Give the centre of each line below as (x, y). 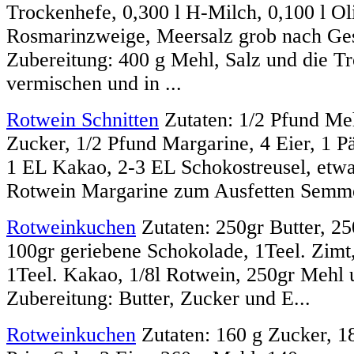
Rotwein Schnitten (83, 119)
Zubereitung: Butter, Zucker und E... (158, 298)
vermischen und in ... (94, 83)
